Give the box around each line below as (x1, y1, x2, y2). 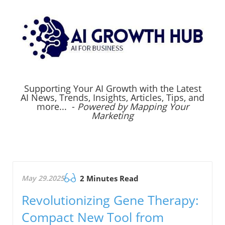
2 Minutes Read (78, 173, 139, 184)
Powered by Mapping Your (77, 100, 189, 113)
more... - (36, 100, 77, 113)
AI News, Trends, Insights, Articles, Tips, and (21, 91, 204, 104)
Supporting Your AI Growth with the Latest (24, 82, 201, 95)
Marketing (91, 109, 134, 122)
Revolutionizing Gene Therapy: (22, 191, 199, 209)
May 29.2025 (22, 173, 64, 183)
